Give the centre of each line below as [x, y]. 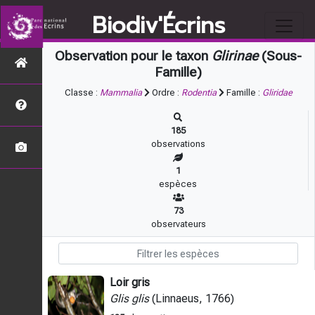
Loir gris [130, 282]
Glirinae [235, 56]
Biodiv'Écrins [158, 26]
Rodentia [199, 92]
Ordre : [165, 92]
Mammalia [121, 92]
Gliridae [277, 92]
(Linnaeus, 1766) [192, 298]
